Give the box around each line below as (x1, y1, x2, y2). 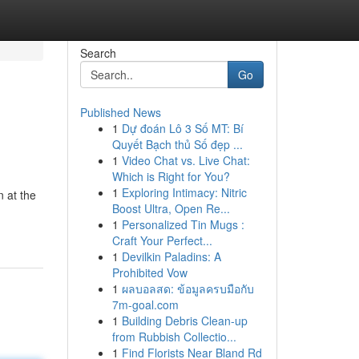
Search (79, 45, 116, 61)
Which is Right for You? (111, 168, 230, 184)
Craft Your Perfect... (111, 232, 212, 248)
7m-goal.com (111, 296, 179, 313)
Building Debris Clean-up (121, 313, 248, 329)
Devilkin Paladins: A (121, 248, 221, 264)
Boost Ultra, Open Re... (111, 200, 230, 216)
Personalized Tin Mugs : (121, 216, 244, 232)
